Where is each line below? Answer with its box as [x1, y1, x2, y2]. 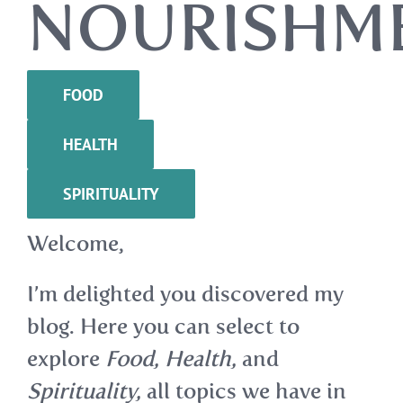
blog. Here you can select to [27, 314, 300, 339]
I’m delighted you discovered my [27, 282, 344, 307]
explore [27, 346, 105, 372]
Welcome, [27, 231, 124, 256]
